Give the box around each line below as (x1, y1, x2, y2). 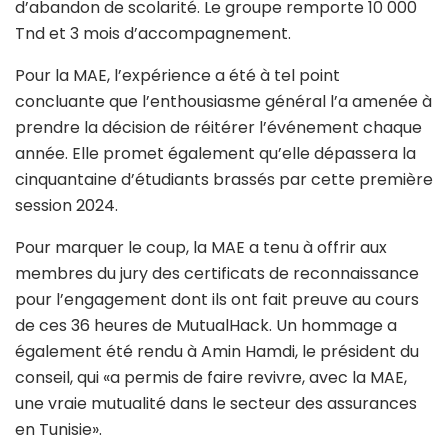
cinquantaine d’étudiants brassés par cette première (15, 167, 433, 191)
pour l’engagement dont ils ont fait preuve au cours (15, 287, 419, 311)
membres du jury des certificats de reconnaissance (15, 261, 419, 285)
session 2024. (15, 193, 118, 217)
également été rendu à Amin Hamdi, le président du (15, 339, 419, 363)
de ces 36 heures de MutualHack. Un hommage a (15, 313, 397, 337)
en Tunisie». (15, 417, 102, 441)
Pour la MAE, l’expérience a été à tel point (15, 63, 340, 87)
